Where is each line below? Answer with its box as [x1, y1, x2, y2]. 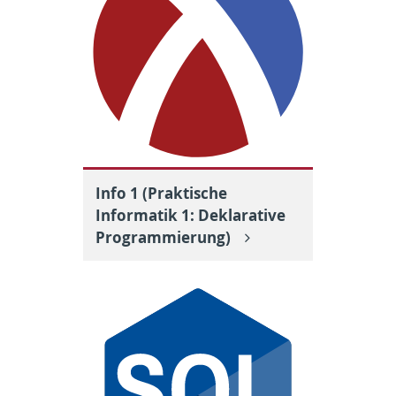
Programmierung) [95, 226, 234, 247]
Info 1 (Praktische [95, 182, 227, 203]
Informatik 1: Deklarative [95, 204, 286, 225]
